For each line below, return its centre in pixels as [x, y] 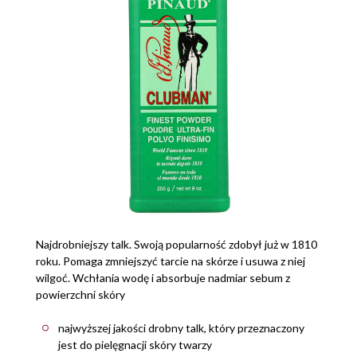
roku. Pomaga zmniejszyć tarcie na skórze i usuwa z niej [171, 261]
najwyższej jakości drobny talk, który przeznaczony [181, 328]
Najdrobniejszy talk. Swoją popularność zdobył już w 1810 [177, 244]
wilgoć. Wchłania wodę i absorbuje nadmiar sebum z [163, 277]
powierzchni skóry [80, 294]
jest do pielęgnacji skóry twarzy [135, 344]
